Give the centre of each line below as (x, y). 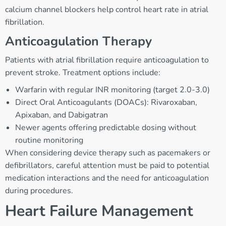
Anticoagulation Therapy (78, 42)
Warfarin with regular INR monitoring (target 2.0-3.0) (112, 90)
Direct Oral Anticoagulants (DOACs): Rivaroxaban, (106, 103)
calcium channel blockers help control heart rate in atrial (107, 10)
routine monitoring (49, 140)
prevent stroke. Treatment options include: (83, 73)
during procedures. (39, 191)
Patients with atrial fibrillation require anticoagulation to (107, 60)
